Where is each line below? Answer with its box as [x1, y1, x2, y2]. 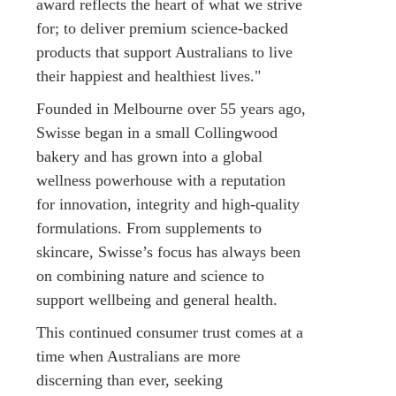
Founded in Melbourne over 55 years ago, [36, 99, 306, 118]
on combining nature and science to [36, 266, 264, 285]
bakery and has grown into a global [36, 147, 263, 165]
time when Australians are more [36, 346, 240, 365]
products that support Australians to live [36, 42, 293, 61]
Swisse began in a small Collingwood [36, 123, 278, 141]
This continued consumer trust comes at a [36, 323, 303, 341]
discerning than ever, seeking [36, 370, 223, 389]
